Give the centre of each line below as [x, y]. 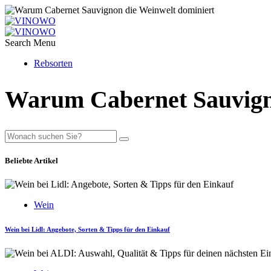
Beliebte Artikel [31, 160]
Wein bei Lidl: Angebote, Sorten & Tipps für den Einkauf [87, 229]
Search [18, 43]
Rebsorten [53, 63]
